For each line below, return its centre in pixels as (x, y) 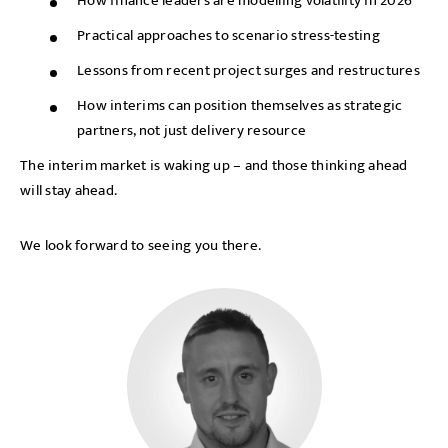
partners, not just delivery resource (191, 130)
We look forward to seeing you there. (140, 245)
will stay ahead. (68, 190)
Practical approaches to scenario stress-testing (228, 35)
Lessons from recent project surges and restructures (248, 70)
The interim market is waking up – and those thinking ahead (214, 165)
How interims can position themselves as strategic (240, 105)
